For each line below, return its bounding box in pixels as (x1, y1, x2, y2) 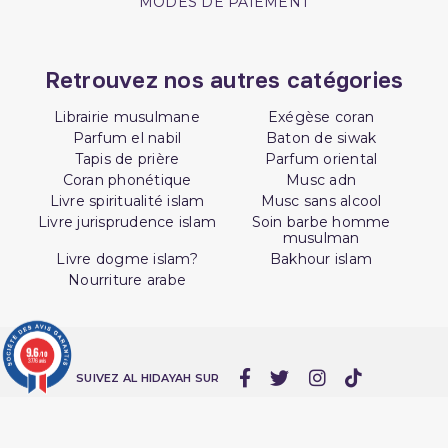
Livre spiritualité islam (49, 191, 205, 210)
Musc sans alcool (260, 191, 382, 210)
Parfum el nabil (72, 128, 182, 147)
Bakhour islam (269, 249, 373, 268)
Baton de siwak (265, 128, 377, 147)
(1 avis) (152, 109, 203, 126)
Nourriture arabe (68, 270, 186, 289)
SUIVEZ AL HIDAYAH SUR (76, 371, 220, 386)
